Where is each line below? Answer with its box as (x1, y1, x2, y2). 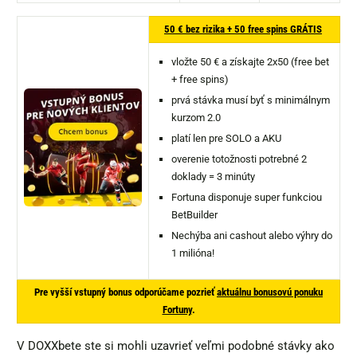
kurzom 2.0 (171, 112, 221, 124)
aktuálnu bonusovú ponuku (217, 286, 323, 299)
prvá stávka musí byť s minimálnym (171, 94, 330, 107)
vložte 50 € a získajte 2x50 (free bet (171, 56, 329, 69)
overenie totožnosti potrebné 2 (171, 153, 307, 166)
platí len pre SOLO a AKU (171, 132, 281, 145)
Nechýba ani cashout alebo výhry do (171, 229, 332, 242)
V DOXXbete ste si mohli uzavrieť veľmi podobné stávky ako (17, 339, 335, 354)
